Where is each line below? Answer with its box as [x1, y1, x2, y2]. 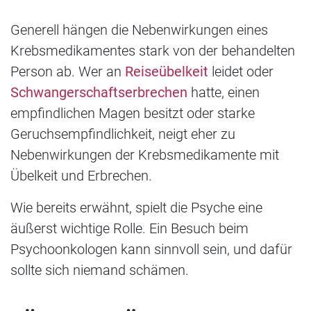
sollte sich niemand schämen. [10, 261, 189, 278]
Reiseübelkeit [125, 62, 208, 80]
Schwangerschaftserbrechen [10, 83, 187, 101]
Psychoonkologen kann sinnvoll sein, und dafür [10, 240, 292, 258]
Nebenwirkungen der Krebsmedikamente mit [10, 146, 279, 163]
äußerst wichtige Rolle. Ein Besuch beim [10, 219, 249, 237]
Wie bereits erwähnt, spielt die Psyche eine [10, 199, 262, 216]
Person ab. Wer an [10, 62, 125, 80]
